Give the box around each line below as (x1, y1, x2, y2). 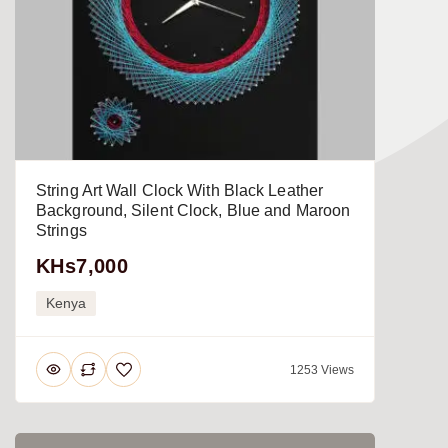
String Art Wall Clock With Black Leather (36, 182, 324, 200)
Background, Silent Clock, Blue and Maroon (36, 202, 351, 220)
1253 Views (290, 362, 354, 377)
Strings (36, 222, 87, 240)
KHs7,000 (36, 255, 129, 278)
